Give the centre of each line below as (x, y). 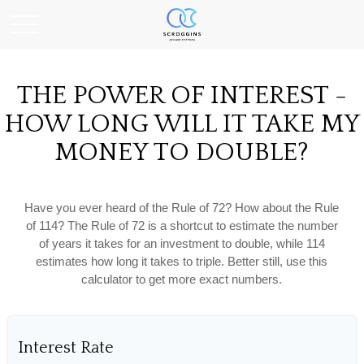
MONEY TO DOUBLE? (182, 152)
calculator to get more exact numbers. (182, 279)
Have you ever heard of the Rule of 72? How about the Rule (182, 208)
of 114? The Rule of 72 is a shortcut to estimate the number (182, 225)
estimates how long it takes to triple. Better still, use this (182, 261)
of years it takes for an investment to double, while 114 (182, 243)
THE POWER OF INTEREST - (182, 95)
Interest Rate (66, 348)
